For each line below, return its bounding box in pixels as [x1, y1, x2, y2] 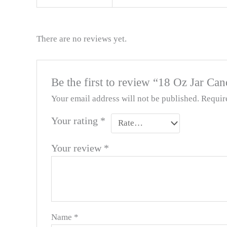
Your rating [51, 115, 101, 126]
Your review [51, 142, 104, 154]
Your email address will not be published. [51, 93, 200, 103]
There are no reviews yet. [36, 34, 127, 44]
